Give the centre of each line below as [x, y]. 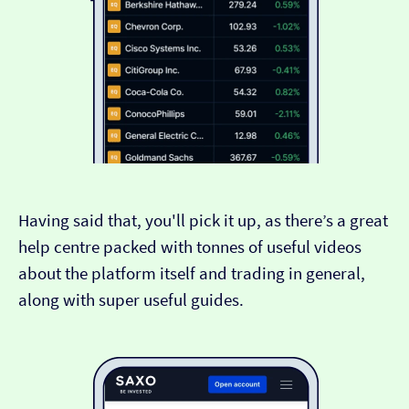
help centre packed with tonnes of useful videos [190, 247]
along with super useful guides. [131, 300]
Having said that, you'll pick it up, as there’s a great [203, 221]
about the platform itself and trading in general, [192, 274]
